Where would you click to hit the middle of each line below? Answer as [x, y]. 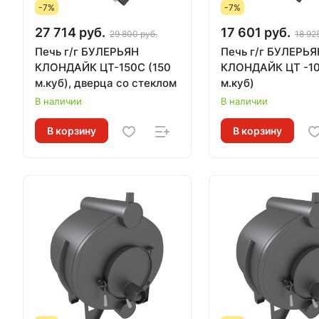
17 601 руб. [255, 32]
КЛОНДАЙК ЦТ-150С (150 [103, 67]
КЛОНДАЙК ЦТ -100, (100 [253, 67]
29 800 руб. [134, 33]
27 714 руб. [70, 32]
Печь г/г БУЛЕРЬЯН [87, 51]
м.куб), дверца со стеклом [106, 83]
